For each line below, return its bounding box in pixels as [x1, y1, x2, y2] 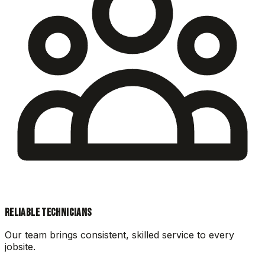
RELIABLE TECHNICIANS [5, 206, 92, 220]
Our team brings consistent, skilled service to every [5, 229, 234, 241]
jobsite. [5, 241, 35, 253]
